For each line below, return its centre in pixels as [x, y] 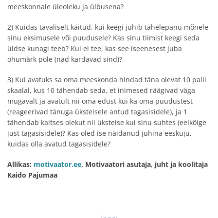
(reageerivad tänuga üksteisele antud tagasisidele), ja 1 [97, 111]
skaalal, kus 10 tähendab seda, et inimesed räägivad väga [101, 90]
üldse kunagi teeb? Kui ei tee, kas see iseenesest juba [95, 48]
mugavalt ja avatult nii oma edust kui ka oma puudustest [100, 101]
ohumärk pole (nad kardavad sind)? [65, 59]
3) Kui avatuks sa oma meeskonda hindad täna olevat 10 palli [107, 79]
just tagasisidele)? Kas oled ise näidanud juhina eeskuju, [100, 133]
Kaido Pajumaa [32, 175]
